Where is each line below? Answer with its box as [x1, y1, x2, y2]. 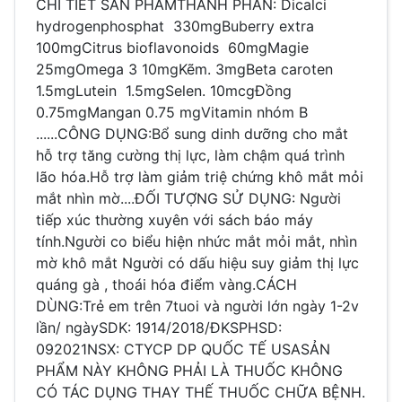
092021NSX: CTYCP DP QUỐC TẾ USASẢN [36, 339, 330, 358]
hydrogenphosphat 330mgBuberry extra [36, 16, 314, 35]
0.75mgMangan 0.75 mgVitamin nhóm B [36, 102, 308, 121]
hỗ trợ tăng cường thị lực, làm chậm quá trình [36, 145, 345, 164]
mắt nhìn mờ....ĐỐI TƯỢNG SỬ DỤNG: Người [36, 188, 341, 207]
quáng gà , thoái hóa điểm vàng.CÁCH [36, 275, 297, 293]
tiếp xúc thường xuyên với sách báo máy [36, 210, 313, 229]
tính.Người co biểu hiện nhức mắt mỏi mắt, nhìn [36, 232, 357, 250]
